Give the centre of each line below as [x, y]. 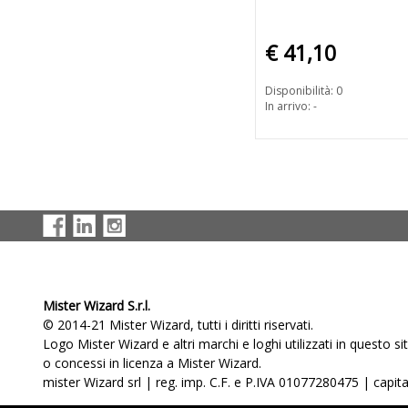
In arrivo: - [291, 107]
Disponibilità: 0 [304, 91]
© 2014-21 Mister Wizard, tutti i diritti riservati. [178, 325]
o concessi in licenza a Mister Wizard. [152, 363]
